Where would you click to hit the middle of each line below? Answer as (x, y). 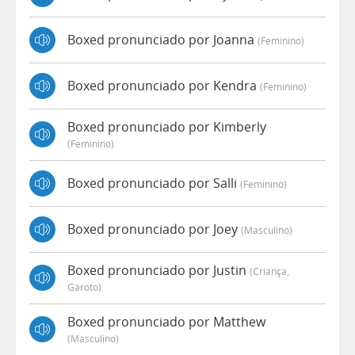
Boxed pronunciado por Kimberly (167, 126)
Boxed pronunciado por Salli (154, 183)
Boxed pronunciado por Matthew (166, 321)
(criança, (269, 271)
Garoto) (84, 286)
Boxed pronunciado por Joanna (162, 40)
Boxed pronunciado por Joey (154, 229)
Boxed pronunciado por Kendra (164, 86)
